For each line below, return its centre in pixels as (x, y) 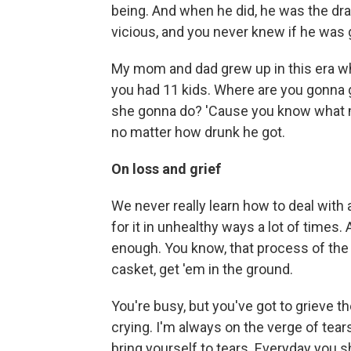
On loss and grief (166, 169)
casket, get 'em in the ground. (202, 269)
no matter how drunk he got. (198, 132)
